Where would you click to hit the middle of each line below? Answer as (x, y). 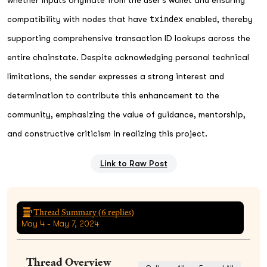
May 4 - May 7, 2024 (60, 223)
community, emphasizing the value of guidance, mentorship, (126, 114)
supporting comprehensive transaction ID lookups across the (129, 38)
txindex (166, 19)
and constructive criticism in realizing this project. (107, 133)
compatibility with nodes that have (78, 19)
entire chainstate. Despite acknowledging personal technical (128, 57)
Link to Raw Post (133, 163)
